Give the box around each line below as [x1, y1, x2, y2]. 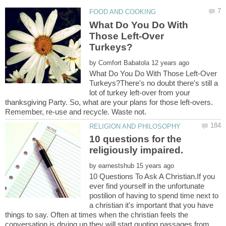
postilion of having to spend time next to [89, 191, 219, 200]
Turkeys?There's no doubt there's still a [89, 78, 218, 87]
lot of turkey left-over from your [89, 88, 191, 97]
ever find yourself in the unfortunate [89, 182, 205, 191]
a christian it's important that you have [89, 201, 214, 210]
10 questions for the [89, 134, 182, 145]
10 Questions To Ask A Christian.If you [89, 172, 215, 181]
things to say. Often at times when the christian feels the [5, 210, 188, 219]
